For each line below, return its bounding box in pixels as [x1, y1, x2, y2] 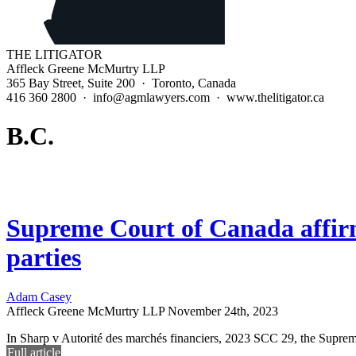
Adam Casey [6, 289, 72, 304]
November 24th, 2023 [168, 304, 278, 318]
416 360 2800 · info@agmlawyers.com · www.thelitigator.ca [6, 91, 324, 104]
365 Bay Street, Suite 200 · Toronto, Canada [6, 76, 236, 90]
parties [6, 243, 81, 273]
